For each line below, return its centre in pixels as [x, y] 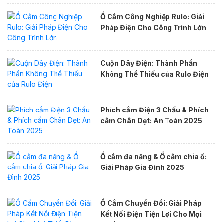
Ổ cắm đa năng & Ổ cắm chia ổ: [153, 156]
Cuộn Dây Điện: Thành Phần [148, 63]
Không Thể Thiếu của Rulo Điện [154, 74]
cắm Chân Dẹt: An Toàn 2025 [151, 120]
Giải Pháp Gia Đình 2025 [142, 167]
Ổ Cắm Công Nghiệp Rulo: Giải [152, 16]
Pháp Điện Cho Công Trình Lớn [153, 27]
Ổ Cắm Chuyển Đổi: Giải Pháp [151, 203]
